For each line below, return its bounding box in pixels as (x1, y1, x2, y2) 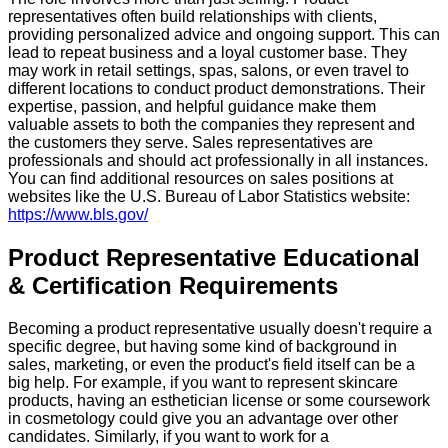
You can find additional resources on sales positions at (8, 170, 393, 188)
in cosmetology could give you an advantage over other (8, 410, 398, 428)
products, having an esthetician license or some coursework (8, 392, 430, 410)
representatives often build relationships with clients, (8, 8, 377, 26)
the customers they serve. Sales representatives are (8, 134, 373, 152)
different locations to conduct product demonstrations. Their (8, 80, 425, 98)
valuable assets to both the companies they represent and (8, 116, 415, 134)
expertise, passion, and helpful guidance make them (8, 98, 376, 116)
